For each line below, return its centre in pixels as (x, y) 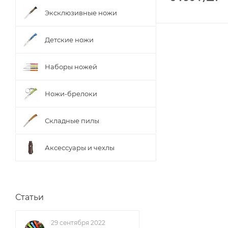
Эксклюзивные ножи (81, 12)
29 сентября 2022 (78, 223)
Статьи (30, 197)
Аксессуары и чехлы (80, 147)
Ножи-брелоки (71, 93)
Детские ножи (69, 39)
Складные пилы (72, 120)
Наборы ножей (71, 66)
